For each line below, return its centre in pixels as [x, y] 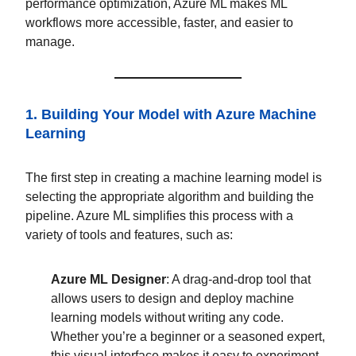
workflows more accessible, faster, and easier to [159, 22]
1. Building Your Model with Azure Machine [171, 114]
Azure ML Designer [108, 279]
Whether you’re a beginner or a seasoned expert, [188, 336]
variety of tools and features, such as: [129, 234]
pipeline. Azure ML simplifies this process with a [159, 215]
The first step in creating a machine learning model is [174, 177]
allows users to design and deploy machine [172, 298]
